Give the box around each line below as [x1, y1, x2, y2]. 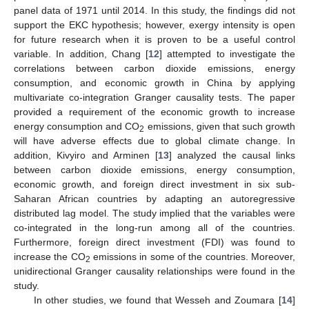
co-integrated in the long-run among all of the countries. [14, 221, 295, 233]
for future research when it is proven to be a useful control [14, 33, 295, 45]
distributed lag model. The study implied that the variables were [14, 207, 295, 219]
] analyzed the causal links [169, 149, 295, 161]
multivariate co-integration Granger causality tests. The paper [14, 91, 295, 103]
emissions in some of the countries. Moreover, [90, 250, 296, 262]
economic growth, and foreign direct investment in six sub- [14, 178, 295, 190]
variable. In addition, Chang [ [14, 48, 148, 59]
